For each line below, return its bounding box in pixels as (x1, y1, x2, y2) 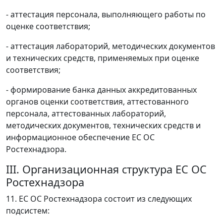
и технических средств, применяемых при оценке (6, 53, 199, 63)
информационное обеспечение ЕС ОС (6, 132, 155, 143)
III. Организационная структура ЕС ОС (6, 162, 207, 176)
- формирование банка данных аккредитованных (6, 84, 197, 95)
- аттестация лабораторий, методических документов (6, 41, 215, 52)
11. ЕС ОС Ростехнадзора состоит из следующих (6, 193, 192, 204)
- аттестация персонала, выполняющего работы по (6, 9, 206, 20)
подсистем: (6, 205, 50, 216)
